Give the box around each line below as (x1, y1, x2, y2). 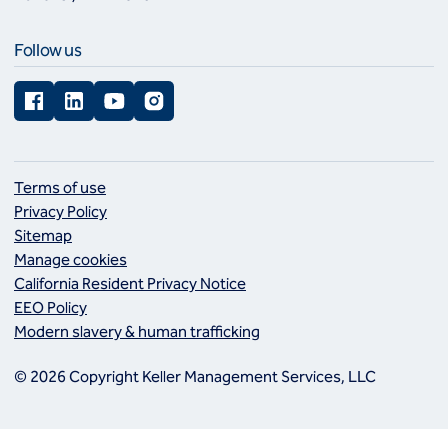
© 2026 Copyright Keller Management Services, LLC (14, 367, 376, 387)
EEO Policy (14, 298, 87, 318)
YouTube (94, 79, 163, 102)
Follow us (14, 39, 82, 62)
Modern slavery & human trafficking (14, 322, 260, 342)
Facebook (14, 79, 90, 102)
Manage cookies (14, 250, 127, 270)
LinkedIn (54, 79, 120, 102)
